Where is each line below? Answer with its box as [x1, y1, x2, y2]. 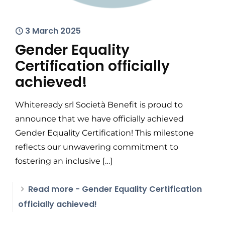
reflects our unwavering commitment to [15, 142, 178, 152]
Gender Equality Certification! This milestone [15, 128, 194, 138]
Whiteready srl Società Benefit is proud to [15, 100, 183, 109]
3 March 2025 [25, 25, 81, 37]
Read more [28, 183, 73, 195]
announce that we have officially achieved [15, 114, 184, 124]
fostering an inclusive [15, 156, 100, 166]
